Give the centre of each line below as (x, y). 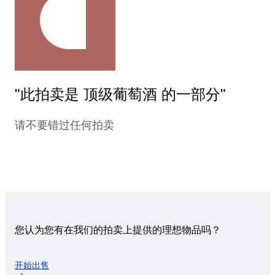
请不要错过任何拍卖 (64, 126)
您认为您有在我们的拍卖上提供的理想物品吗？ (118, 230)
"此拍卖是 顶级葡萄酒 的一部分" (120, 95)
